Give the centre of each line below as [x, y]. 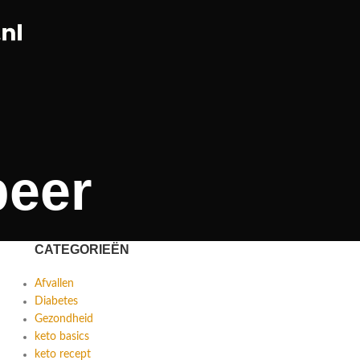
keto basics [61, 337]
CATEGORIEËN [82, 250]
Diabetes [56, 302]
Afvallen [54, 284]
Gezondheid [63, 319]
